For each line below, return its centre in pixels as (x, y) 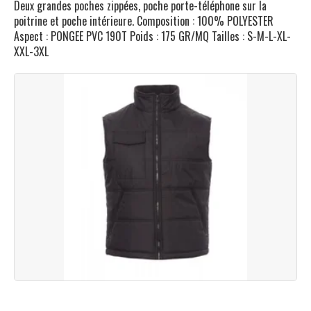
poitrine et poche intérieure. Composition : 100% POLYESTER (144, 21)
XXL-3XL (31, 51)
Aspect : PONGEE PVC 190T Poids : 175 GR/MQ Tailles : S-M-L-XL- (152, 36)
